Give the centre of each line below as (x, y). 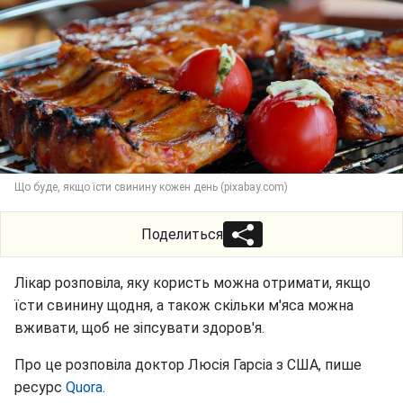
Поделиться (182, 234)
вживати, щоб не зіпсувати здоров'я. (139, 327)
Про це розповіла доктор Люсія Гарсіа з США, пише (188, 364)
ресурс (40, 387)
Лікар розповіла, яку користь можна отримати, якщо (193, 282)
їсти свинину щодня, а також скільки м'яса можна (184, 305)
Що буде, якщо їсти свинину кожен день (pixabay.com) (151, 187)
